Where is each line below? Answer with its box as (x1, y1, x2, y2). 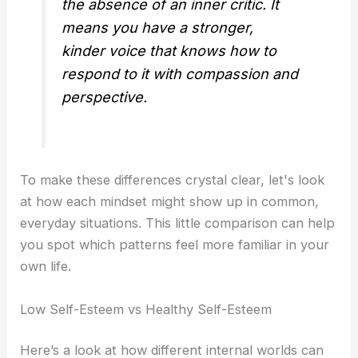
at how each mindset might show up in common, (20, 193, 320, 210)
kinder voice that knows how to (62, 42, 277, 60)
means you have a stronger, (62, 19, 254, 37)
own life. (20, 258, 72, 275)
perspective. (62, 89, 148, 106)
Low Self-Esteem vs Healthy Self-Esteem (20, 300, 272, 317)
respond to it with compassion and (62, 66, 299, 83)
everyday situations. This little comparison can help (20, 215, 336, 232)
